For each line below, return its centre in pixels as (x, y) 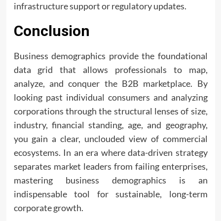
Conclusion (52, 31)
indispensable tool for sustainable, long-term (110, 194)
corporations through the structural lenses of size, (110, 111)
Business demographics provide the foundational (110, 56)
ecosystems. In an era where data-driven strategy (110, 152)
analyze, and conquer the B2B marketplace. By (110, 83)
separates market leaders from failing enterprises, (110, 166)
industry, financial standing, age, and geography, (110, 125)
